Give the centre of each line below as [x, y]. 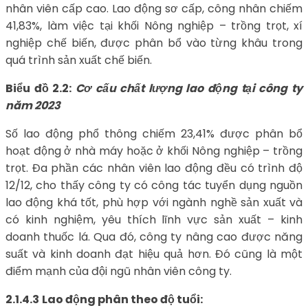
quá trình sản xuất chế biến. [79, 60]
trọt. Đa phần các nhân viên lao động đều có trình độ [154, 168]
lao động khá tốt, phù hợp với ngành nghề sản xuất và [154, 203]
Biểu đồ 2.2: [41, 89]
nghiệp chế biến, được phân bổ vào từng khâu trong [154, 43]
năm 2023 [33, 106]
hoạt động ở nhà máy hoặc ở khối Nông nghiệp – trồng [154, 151]
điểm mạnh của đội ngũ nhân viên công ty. [119, 272]
